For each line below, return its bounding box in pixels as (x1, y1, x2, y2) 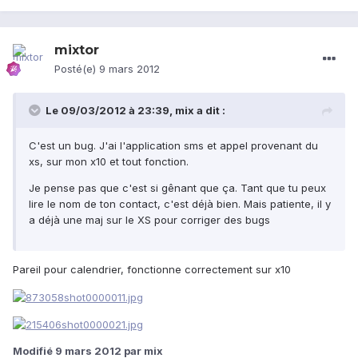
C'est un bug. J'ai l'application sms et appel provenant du (29, 139, 318, 153)
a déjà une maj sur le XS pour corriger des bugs (29, 213, 270, 227)
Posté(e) (54, 62, 99, 76)
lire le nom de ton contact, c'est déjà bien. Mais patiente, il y (29, 197, 331, 211)
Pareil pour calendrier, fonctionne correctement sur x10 (13, 263, 291, 276)
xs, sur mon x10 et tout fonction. (29, 155, 189, 169)
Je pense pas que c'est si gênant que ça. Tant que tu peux (29, 181, 326, 195)
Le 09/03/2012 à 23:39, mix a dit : (46, 104, 225, 117)
